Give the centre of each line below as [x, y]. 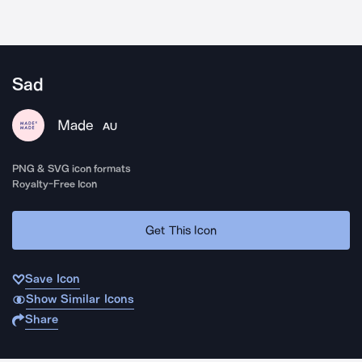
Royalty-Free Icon [55, 184]
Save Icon [53, 279]
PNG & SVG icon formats [72, 168]
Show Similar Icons [80, 299]
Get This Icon [181, 230]
